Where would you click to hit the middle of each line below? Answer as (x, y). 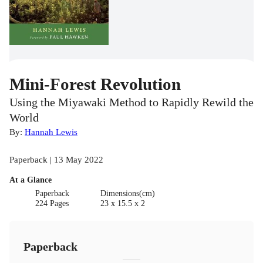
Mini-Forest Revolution (95, 84)
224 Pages (52, 204)
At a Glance (31, 180)
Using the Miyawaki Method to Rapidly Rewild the (131, 103)
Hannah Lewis (51, 132)
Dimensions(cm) (127, 194)
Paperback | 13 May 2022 (56, 160)
